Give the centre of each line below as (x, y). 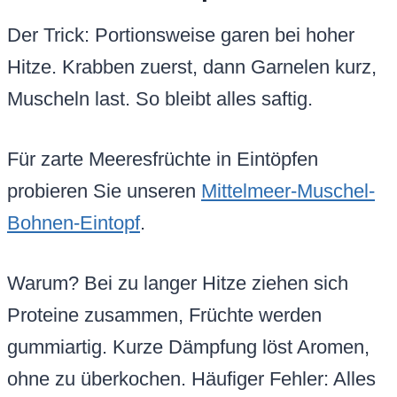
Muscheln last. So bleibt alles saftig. (160, 99)
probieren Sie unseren (104, 191)
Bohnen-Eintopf (74, 223)
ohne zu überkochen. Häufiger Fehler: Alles (191, 379)
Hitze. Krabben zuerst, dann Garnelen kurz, (192, 67)
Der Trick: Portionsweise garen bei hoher (181, 35)
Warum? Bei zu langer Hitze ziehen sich (178, 284)
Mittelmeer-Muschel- (288, 191)
